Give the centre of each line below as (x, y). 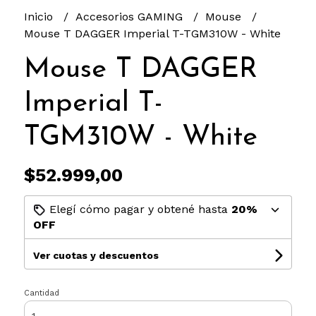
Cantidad (41, 293)
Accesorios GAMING (130, 16)
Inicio (40, 16)
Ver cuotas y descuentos (96, 255)
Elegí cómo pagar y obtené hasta (138, 209)
